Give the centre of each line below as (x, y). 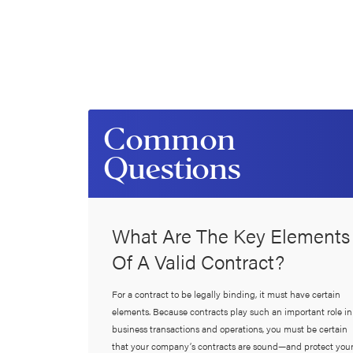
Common (169, 139)
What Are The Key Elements (230, 235)
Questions (172, 169)
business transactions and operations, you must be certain (229, 328)
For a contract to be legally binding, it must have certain (226, 294)
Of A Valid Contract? (198, 261)
